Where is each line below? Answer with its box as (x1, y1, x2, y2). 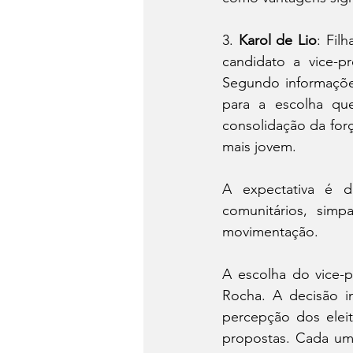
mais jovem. (222, 138, 296, 156)
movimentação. (222, 223, 318, 241)
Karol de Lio (238, 32, 318, 50)
